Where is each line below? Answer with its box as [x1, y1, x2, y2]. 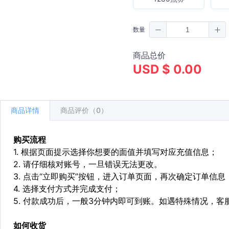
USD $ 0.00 [133, 62, 202, 77]
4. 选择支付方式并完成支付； [13, 184, 121, 194]
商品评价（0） [60, 106, 108, 114]
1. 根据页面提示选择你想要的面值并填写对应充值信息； [13, 147, 217, 157]
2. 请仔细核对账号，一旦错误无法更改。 [13, 159, 162, 169]
